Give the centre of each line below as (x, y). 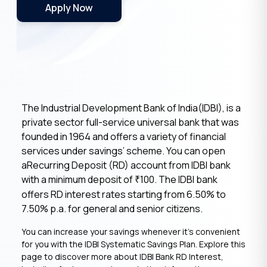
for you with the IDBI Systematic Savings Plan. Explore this (133, 244)
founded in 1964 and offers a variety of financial (124, 136)
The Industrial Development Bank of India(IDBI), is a (131, 108)
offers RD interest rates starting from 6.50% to (124, 194)
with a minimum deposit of (78, 179)
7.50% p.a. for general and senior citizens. (112, 209)
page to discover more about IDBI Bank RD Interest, (122, 257)
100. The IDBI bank (179, 179)
